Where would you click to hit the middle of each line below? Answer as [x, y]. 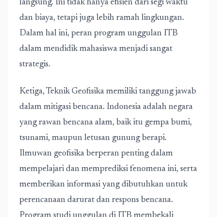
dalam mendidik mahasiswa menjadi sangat [96, 49]
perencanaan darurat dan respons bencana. [96, 200]
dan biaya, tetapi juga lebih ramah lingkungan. [102, 18]
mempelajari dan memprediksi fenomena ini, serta [108, 169]
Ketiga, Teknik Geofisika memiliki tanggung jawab [108, 92]
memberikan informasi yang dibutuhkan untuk [103, 185]
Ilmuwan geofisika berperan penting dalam [96, 154]
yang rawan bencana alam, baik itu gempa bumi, [106, 123]
